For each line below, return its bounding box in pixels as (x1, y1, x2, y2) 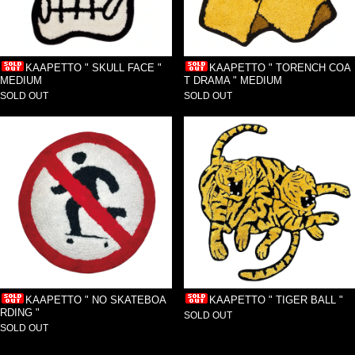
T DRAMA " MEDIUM (183, 74, 282, 87)
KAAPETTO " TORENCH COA (208, 62, 351, 74)
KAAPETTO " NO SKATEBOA (25, 294, 167, 307)
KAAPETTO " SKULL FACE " (25, 62, 162, 74)
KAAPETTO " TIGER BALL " (208, 294, 343, 307)
